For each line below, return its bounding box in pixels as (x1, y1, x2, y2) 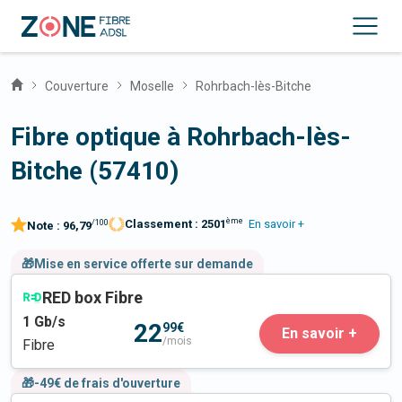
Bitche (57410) (11, 156, 179, 186)
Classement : (125, 217, 201, 232)
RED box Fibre (42, 288, 143, 308)
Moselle (130, 79, 174, 93)
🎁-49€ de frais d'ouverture (22, 376, 180, 391)
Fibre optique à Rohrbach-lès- (11, 122, 351, 152)
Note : (27, 219, 63, 233)
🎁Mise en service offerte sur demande (22, 257, 253, 272)
